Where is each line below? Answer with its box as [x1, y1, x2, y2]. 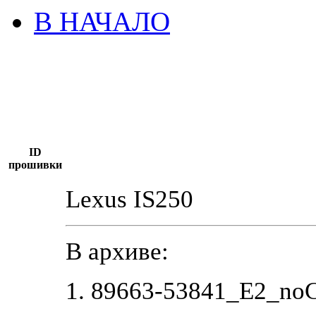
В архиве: [66, 237, 169, 265]
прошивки [8, 158, 62, 171]
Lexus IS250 [66, 185, 193, 213]
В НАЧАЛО [34, 6, 170, 37]
